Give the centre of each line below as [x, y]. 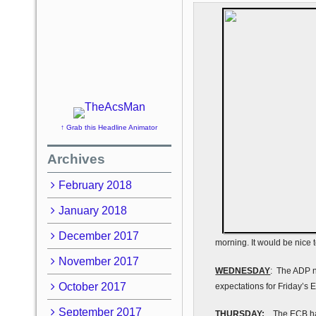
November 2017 [98, 261]
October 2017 [92, 286]
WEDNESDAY [243, 271]
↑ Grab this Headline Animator [109, 127]
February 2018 [95, 185]
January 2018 [92, 210]
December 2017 [98, 236]
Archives [76, 159]
